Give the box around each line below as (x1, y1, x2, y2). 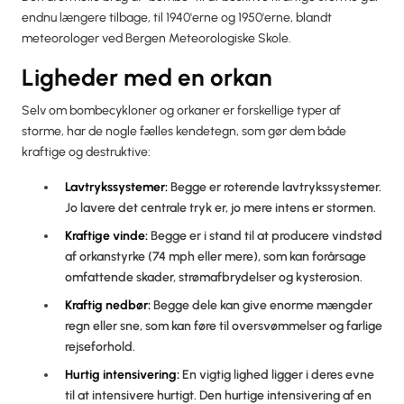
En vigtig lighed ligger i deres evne (179, 366, 374, 382)
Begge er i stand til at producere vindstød (148, 227, 382, 243)
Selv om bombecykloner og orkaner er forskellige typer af (22, 102, 341, 118)
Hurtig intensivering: (65, 366, 179, 382)
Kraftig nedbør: (65, 297, 151, 313)
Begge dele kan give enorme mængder (151, 297, 372, 313)
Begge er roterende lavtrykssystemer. (168, 179, 381, 195)
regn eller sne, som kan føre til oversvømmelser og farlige (65, 317, 382, 334)
